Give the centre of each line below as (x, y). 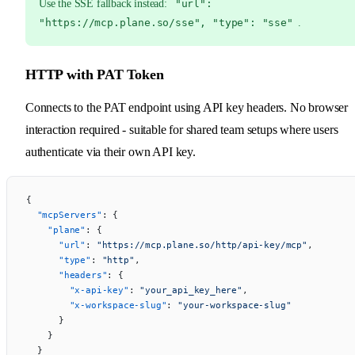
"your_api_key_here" (191, 290)
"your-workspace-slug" (235, 305)
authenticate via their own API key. (111, 151)
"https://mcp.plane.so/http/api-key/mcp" (202, 244)
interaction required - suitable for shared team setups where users (182, 129)
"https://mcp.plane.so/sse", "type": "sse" (166, 22)
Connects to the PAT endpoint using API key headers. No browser (187, 107)
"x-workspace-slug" (97, 305)
